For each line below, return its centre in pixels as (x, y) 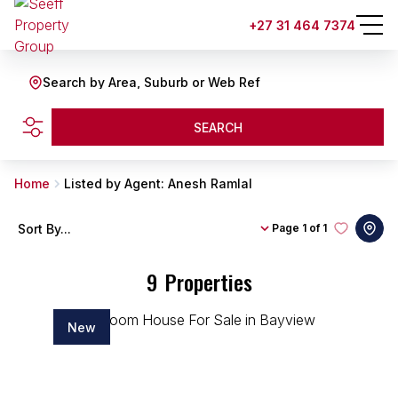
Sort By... (44, 228)
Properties (208, 282)
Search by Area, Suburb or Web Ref (151, 82)
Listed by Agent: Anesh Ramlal (158, 183)
